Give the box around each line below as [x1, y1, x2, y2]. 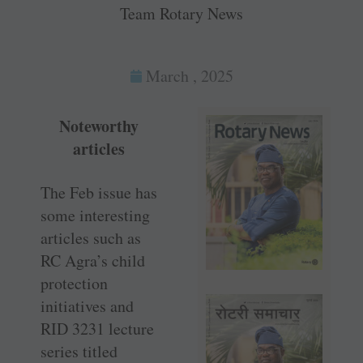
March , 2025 [145, 65, 233, 88]
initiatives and [41, 295, 134, 318]
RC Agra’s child [41, 250, 145, 272]
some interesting [41, 204, 150, 227]
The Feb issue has [41, 181, 157, 204]
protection [41, 272, 108, 295]
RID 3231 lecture [41, 318, 154, 340]
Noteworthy [59, 114, 139, 139]
